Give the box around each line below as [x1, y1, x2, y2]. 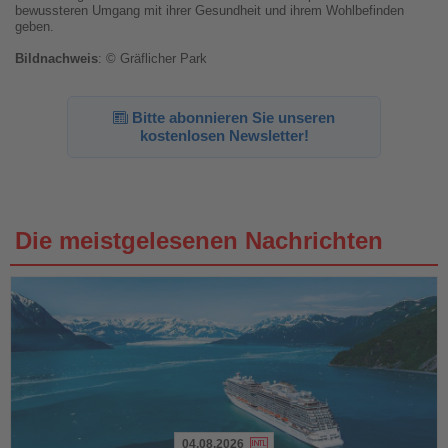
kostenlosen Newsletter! [139, 127, 309, 145]
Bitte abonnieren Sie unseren [128, 109, 335, 127]
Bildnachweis [15, 51, 98, 67]
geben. [15, 19, 54, 35]
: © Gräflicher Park [98, 51, 207, 67]
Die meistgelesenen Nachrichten [15, 227, 383, 255]
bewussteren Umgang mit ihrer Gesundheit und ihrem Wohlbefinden [15, 3, 404, 19]
